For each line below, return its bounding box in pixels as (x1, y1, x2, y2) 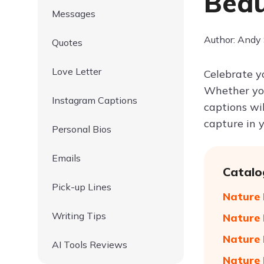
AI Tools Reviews (52, 239, 127, 250)
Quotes (52, 37, 82, 48)
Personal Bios (52, 123, 111, 135)
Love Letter (52, 65, 101, 77)
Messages (52, 8, 95, 19)
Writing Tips (52, 210, 106, 222)
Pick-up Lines (52, 181, 111, 193)
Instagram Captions (52, 94, 137, 106)
